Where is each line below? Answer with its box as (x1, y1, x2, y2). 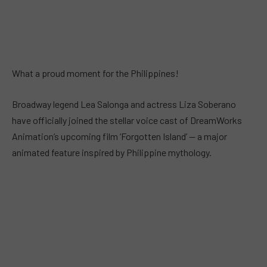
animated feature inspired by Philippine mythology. (12, 146, 212, 158)
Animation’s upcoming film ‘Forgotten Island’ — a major (12, 130, 227, 142)
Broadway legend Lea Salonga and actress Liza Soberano (12, 98, 236, 110)
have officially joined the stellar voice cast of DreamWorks (12, 114, 242, 126)
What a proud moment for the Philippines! (12, 67, 179, 79)
